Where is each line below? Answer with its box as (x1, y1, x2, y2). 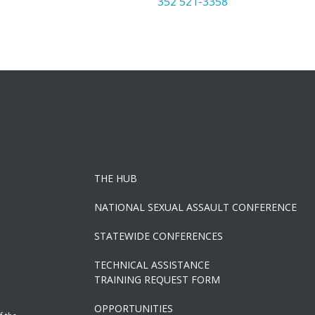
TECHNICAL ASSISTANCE (94, 257, 210, 271)
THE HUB (94, 171, 138, 185)
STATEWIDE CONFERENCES (94, 229, 224, 243)
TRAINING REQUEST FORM (94, 272, 221, 286)
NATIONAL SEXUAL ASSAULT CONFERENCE (94, 200, 297, 214)
